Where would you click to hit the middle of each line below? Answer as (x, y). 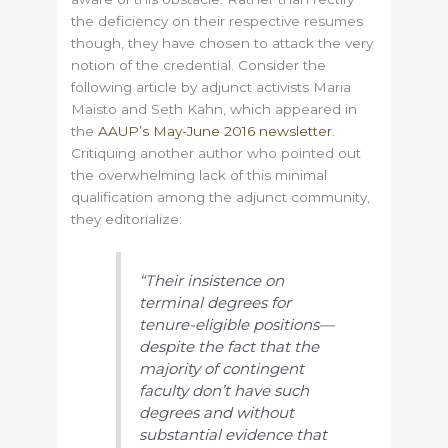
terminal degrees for (215, 303)
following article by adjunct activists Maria (211, 86)
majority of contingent (222, 369)
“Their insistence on (212, 281)
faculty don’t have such (224, 391)
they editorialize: (127, 218)
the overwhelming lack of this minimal (199, 174)
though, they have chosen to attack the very (222, 42)
